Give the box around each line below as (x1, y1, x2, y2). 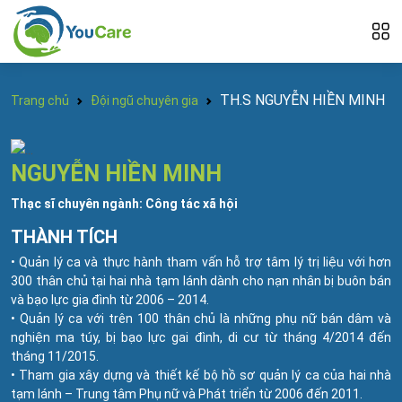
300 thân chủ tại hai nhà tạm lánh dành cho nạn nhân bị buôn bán (11, 273, 391, 288)
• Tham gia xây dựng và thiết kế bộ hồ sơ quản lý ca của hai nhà (11, 367, 391, 382)
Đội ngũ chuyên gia (91, 93, 198, 108)
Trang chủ (11, 93, 69, 108)
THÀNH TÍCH (11, 225, 118, 248)
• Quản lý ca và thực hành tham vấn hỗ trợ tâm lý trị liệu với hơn (11, 254, 391, 269)
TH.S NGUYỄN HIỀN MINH (220, 92, 385, 109)
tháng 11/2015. (11, 348, 99, 363)
